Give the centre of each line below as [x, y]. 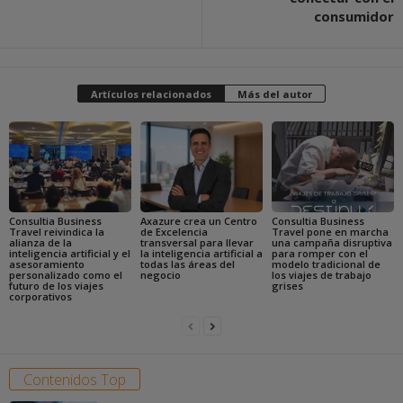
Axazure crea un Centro [198, 221]
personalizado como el [66, 275]
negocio [160, 275]
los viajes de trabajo [321, 275]
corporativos [40, 297]
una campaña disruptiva [331, 243]
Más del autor [275, 94]
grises [287, 286]
